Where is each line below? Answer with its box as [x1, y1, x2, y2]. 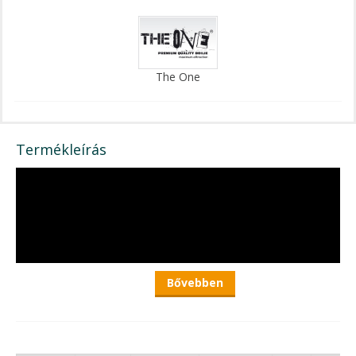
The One [156, 68, 200, 84]
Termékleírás [16, 139, 106, 159]
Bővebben [167, 274, 224, 290]
